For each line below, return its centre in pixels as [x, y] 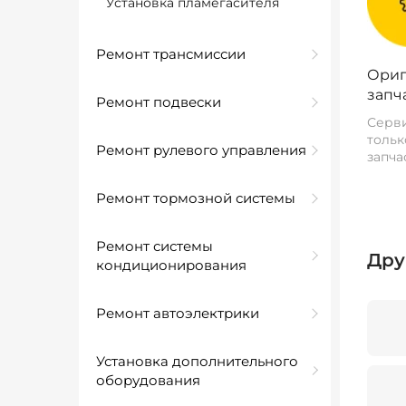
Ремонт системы [155, 246]
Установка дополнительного [197, 361]
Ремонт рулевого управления [201, 150]
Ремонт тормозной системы [196, 198]
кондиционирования [171, 265]
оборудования [148, 380]
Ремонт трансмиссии [171, 54]
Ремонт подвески [159, 102]
